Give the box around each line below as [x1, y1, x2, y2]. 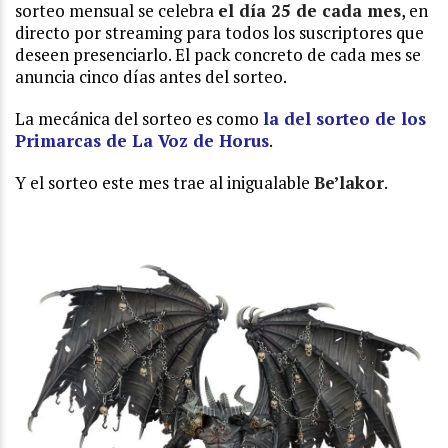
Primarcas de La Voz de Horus [15, 129, 269, 153]
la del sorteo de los [263, 107, 426, 131]
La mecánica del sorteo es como [15, 107, 263, 131]
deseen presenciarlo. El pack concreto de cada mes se [15, 43, 421, 67]
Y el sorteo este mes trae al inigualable [15, 171, 314, 195]
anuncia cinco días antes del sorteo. [15, 65, 287, 89]
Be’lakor [314, 171, 384, 195]
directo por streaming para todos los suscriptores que [15, 21, 424, 45]
